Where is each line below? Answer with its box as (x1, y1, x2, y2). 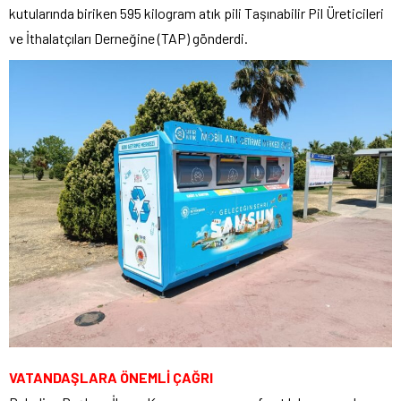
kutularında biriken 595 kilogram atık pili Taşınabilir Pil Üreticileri (9, 4, 384, 22)
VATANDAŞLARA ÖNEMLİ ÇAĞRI (9, 369, 213, 387)
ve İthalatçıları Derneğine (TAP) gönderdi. (9, 30, 248, 47)
